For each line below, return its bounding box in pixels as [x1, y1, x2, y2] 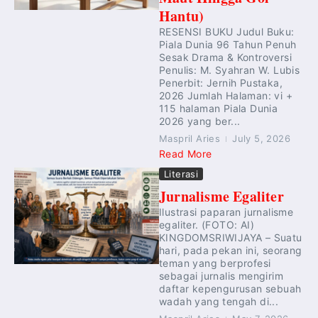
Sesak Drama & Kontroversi [159, 51, 292, 63]
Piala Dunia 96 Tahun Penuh [159, 38, 297, 50]
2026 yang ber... [159, 115, 241, 127]
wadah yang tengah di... [159, 295, 279, 307]
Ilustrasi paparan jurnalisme [159, 206, 294, 218]
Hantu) [159, 6, 204, 26]
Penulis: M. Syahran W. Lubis [159, 64, 300, 76]
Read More [159, 148, 212, 160]
